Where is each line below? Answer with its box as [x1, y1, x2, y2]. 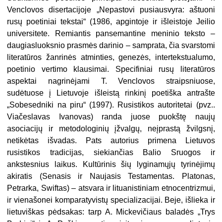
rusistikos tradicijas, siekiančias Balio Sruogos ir [7, 148, 215, 157]
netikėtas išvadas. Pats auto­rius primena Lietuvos [7, 136, 215, 145]
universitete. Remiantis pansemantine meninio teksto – [7, 29, 215, 38]
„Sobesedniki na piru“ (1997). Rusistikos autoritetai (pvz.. [7, 101, 215, 110]
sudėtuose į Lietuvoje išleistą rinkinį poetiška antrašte [7, 89, 215, 98]
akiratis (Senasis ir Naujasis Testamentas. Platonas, [7, 172, 215, 181]
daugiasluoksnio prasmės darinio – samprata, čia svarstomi [7, 41, 215, 50]
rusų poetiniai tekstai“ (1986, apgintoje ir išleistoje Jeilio [7, 17, 215, 26]
